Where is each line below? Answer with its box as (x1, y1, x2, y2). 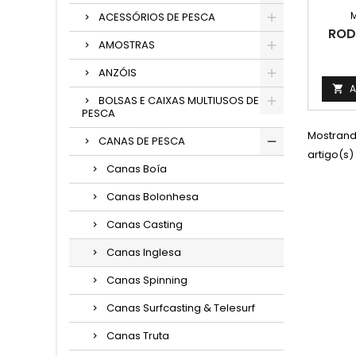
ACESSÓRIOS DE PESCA (99, 10, 215, 25)
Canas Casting (106, 217, 183, 232)
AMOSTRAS (99, 37, 155, 52)
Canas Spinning (106, 273, 188, 288)
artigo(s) (308, 147, 354, 162)
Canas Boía (106, 161, 167, 176)
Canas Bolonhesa (106, 189, 199, 204)
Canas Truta (106, 328, 169, 343)
